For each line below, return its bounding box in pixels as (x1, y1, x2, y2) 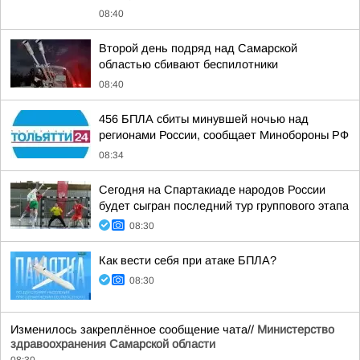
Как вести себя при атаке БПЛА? (99, 254, 276, 267)
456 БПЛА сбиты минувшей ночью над (99, 112, 309, 125)
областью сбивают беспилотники (99, 58, 278, 71)
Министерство (257, 323, 334, 336)
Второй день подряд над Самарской (99, 42, 297, 55)
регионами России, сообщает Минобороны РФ (99, 129, 349, 141)
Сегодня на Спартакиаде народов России (99, 183, 325, 196)
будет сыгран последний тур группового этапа (99, 199, 349, 212)
